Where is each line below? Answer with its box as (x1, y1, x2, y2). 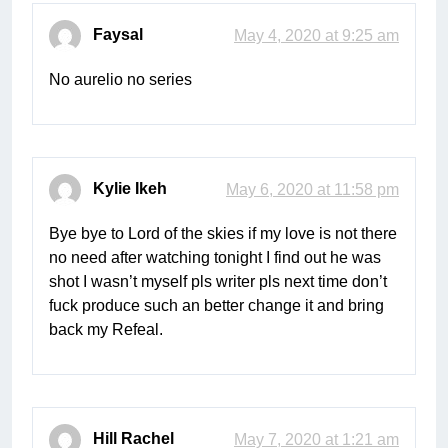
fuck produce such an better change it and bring (49, 297, 384, 315)
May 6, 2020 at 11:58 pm (226, 181, 399, 199)
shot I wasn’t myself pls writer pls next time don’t (49, 273, 387, 291)
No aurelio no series (49, 71, 192, 89)
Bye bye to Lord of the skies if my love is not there (49, 225, 397, 243)
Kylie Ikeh (93, 180, 167, 198)
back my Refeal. (49, 321, 163, 339)
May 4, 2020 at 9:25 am (234, 27, 399, 45)
